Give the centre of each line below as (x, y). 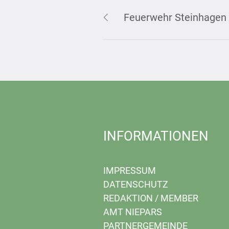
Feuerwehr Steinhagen (175, 17)
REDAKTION (128, 198)
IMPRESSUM (130, 170)
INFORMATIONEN (156, 136)
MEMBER (180, 198)
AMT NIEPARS (133, 212)
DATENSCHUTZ (136, 184)
